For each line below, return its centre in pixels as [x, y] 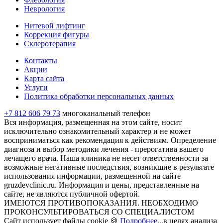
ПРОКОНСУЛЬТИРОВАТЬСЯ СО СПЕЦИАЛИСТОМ [99, 212]
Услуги [36, 88]
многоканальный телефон [106, 113]
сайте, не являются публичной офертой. [72, 194]
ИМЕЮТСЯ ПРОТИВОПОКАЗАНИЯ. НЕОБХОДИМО [101, 203]
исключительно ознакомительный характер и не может [98, 131]
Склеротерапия [50, 44]
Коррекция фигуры [56, 35]
